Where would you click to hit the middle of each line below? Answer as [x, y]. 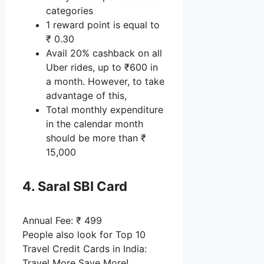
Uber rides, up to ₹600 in [102, 67]
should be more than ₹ [96, 138]
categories [70, 11]
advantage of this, [86, 96]
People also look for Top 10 [84, 234]
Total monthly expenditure [105, 110]
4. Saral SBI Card [75, 186]
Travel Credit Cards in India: [85, 248]
